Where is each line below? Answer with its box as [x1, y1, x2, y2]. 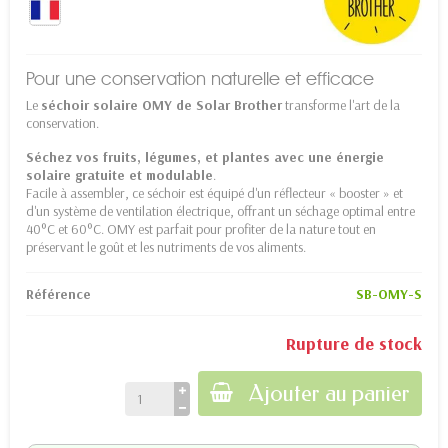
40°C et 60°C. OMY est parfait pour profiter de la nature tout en [26, 219, 376, 238]
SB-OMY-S [356, 284, 422, 303]
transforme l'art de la [282, 95, 400, 114]
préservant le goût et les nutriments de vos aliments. [26, 237, 306, 256]
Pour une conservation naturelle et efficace [26, 67, 374, 90]
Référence [26, 284, 91, 303]
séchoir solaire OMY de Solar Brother [41, 95, 282, 114]
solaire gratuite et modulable [26, 165, 213, 184]
